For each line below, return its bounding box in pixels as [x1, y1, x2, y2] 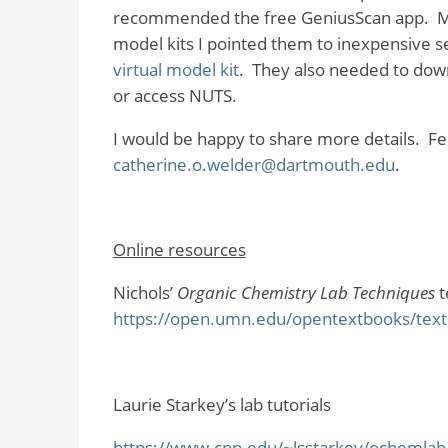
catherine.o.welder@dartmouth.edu [112, 152, 395, 176]
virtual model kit [112, 57, 239, 81]
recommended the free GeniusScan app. [112, 5, 429, 29]
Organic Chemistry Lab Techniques [176, 281, 435, 305]
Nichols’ [112, 281, 177, 305]
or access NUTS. [112, 83, 237, 107]
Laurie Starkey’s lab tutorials [112, 392, 331, 416]
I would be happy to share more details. [112, 126, 420, 150]
